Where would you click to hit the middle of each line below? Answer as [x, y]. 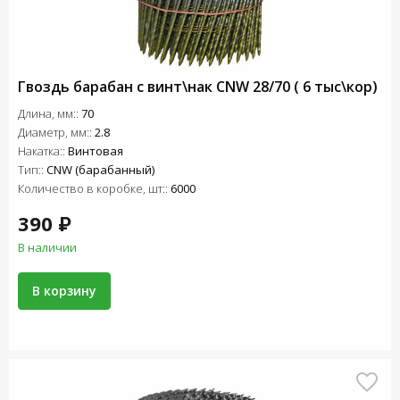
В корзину [64, 291]
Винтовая [96, 151]
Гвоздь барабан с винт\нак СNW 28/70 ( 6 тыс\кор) [198, 87]
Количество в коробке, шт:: [94, 188]
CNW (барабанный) [100, 170]
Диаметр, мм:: [56, 132]
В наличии [47, 247]
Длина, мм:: [50, 113]
